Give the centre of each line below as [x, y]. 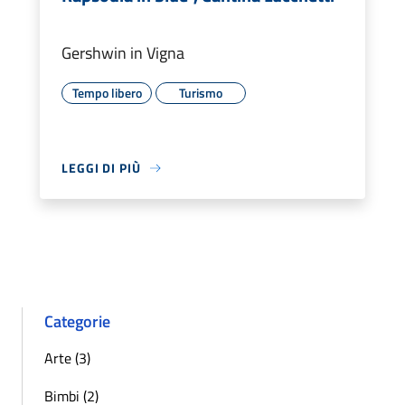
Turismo [201, 93]
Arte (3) [67, 358]
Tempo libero [107, 93]
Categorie [77, 322]
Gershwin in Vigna [123, 53]
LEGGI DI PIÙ [101, 168]
